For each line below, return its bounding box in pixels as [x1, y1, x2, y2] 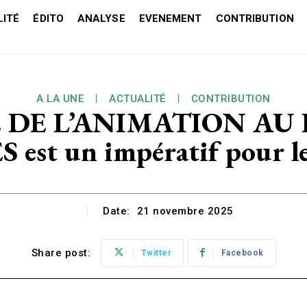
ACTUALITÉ [109, 93, 166, 105]
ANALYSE [77, 12, 125, 25]
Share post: [31, 247, 90, 260]
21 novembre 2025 [136, 205, 234, 218]
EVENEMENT [138, 12, 202, 25]
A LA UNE [36, 93, 84, 105]
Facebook [221, 248, 264, 258]
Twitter [140, 248, 171, 258]
